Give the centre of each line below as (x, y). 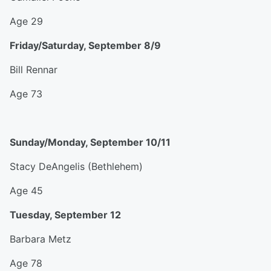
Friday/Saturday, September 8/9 (85, 45)
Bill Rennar (34, 70)
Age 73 (26, 94)
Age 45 (26, 191)
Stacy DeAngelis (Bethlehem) (76, 166)
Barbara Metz (41, 239)
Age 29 (26, 21)
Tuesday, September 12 (65, 215)
